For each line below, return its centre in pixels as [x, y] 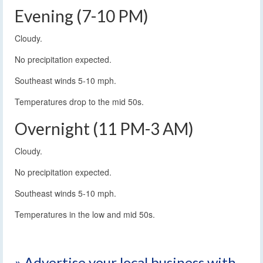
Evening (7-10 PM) [82, 16]
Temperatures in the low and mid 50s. [85, 214]
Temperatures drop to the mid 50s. [79, 101]
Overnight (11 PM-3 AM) [104, 128]
